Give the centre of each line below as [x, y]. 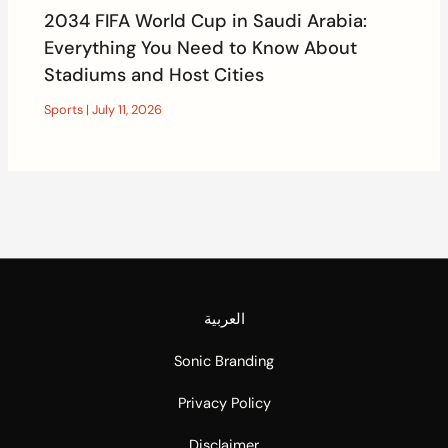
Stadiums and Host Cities [154, 74]
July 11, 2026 [127, 109]
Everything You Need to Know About [201, 47]
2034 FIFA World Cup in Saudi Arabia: [206, 20]
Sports [64, 109]
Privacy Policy [224, 403]
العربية [224, 319]
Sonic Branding [224, 361]
